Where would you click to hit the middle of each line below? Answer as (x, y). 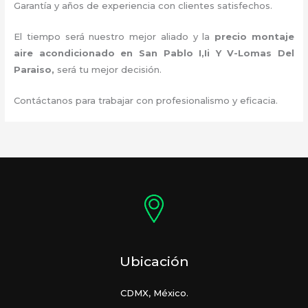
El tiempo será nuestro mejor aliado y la (114, 37)
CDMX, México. (154, 293)
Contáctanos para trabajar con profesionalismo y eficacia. (146, 100)
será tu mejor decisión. (111, 70)
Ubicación (154, 261)
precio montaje (254, 37)
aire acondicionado (64, 53)
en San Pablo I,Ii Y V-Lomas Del (204, 53)
